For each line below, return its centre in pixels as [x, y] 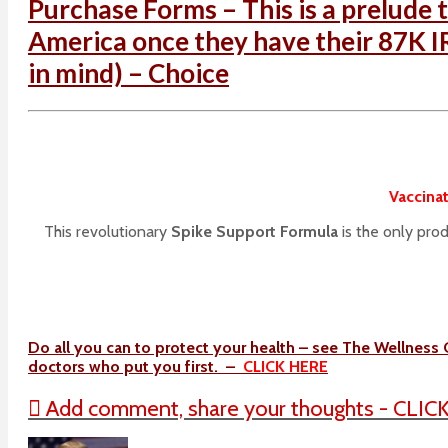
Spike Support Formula [256, 232]
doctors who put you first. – [135, 366]
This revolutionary [107, 232]
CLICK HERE [285, 366]
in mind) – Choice [128, 72]
